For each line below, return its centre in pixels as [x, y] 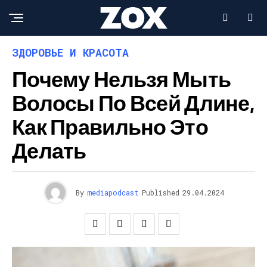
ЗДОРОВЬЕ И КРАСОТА [70, 52]
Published [160, 193]
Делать [49, 150]
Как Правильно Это [110, 126]
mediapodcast [113, 193]
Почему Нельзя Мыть [122, 78]
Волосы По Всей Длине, [133, 102]
